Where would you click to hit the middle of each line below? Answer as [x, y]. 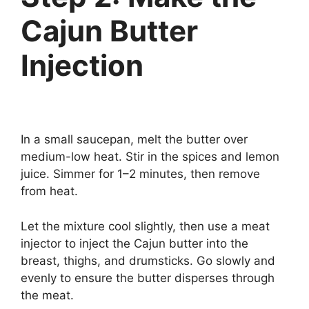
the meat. [47, 295]
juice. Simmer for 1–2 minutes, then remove [140, 174]
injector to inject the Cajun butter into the [134, 243]
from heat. [49, 191]
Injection [82, 65]
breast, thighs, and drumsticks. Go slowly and [148, 260]
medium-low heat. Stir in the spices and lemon [150, 157]
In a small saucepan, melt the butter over [134, 139]
